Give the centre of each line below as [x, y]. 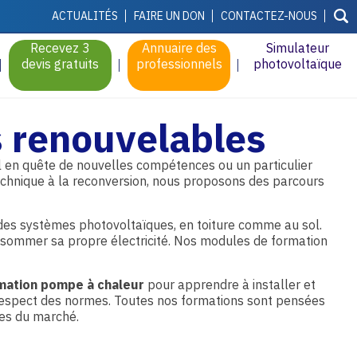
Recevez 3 [60, 48]
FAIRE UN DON [169, 16]
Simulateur [298, 48]
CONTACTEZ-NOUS [269, 16]
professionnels [179, 64]
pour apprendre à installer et [229, 284]
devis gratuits [60, 64]
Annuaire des [179, 48]
